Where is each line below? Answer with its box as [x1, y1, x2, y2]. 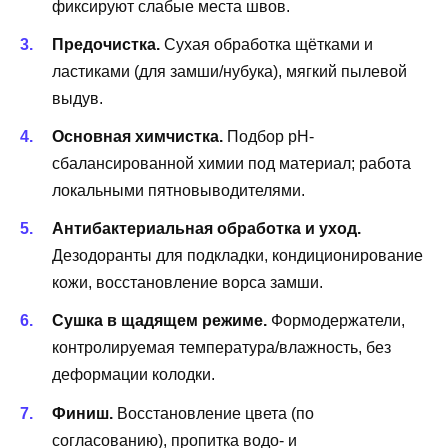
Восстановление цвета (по [113, 404, 314, 422]
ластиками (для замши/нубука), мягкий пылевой [52, 62, 407, 80]
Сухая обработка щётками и [160, 35, 373, 53]
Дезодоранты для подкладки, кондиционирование [52, 247, 423, 265]
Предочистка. [52, 35, 160, 53]
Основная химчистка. [52, 128, 223, 146]
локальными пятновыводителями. [52, 182, 305, 200]
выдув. [52, 89, 103, 107]
